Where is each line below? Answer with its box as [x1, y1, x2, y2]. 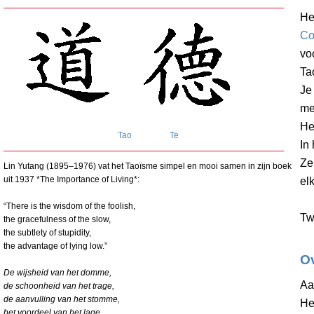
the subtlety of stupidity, [4, 227, 91, 238]
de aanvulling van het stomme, [4, 294, 120, 304]
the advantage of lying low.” [4, 240, 107, 251]
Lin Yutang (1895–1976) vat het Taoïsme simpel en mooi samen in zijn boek [4, 161, 292, 171]
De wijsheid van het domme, [4, 267, 111, 278]
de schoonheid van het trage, [4, 280, 114, 291]
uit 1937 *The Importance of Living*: [4, 174, 139, 184]
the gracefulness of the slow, [4, 214, 111, 224]
